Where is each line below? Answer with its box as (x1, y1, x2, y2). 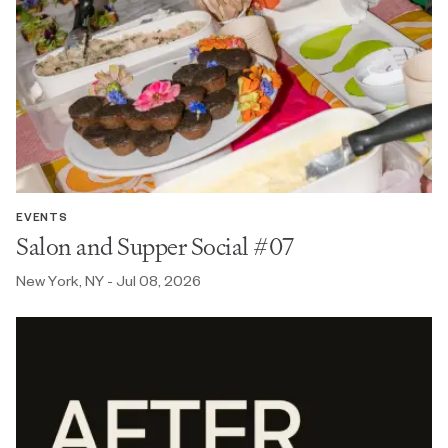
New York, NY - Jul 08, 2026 (16, 270, 201, 290)
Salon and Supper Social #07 (16, 227, 294, 265)
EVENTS (16, 208, 68, 224)
